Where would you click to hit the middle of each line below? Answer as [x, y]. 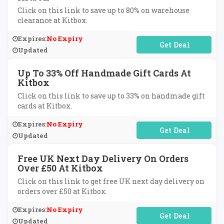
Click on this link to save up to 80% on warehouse [103, 10]
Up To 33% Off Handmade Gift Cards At [104, 73]
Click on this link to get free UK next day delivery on [111, 181]
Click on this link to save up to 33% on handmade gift [111, 96]
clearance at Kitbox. [52, 20]
